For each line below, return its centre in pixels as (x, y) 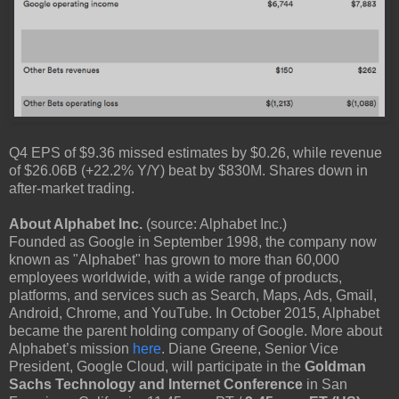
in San (325, 385)
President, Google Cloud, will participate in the (157, 367)
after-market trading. (72, 189)
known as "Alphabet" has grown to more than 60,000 (174, 260)
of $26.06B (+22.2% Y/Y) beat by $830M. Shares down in (188, 171)
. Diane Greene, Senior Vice (250, 349)
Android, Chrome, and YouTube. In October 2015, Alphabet (194, 313)
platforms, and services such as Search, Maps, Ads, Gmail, (193, 296)
